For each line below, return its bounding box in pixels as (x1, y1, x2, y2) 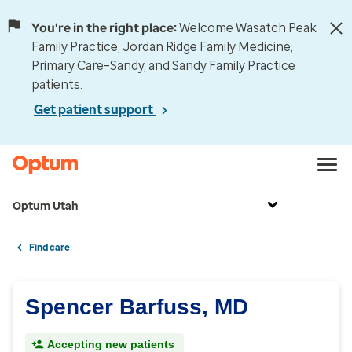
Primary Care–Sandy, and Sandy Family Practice (31, 58, 295, 73)
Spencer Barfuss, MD (25, 295, 248, 319)
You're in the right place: (31, 20, 177, 35)
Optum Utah (13, 200, 79, 213)
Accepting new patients (47, 338, 174, 350)
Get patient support (34, 102, 156, 117)
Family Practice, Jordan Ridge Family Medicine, (31, 39, 293, 54)
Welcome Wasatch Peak (179, 20, 317, 35)
